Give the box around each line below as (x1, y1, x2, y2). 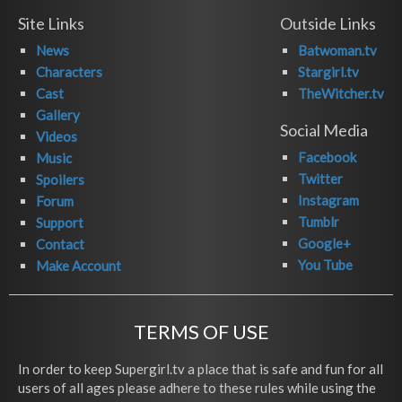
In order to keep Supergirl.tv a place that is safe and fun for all (18, 360, 383, 377)
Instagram (298, 191, 359, 208)
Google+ (298, 234, 351, 251)
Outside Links (280, 13, 376, 33)
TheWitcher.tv (298, 84, 384, 101)
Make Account (36, 257, 121, 274)
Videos (36, 127, 77, 144)
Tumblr (298, 213, 339, 230)
